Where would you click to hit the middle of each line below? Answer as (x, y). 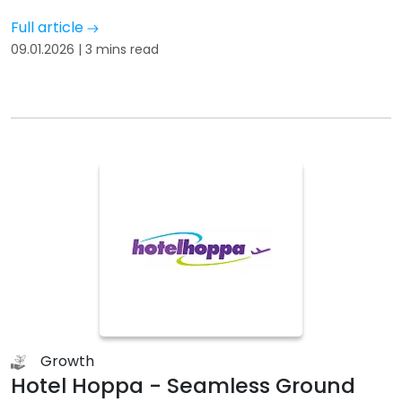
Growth (67, 361)
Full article (49, 27)
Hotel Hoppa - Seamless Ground (183, 385)
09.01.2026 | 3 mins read (85, 49)
